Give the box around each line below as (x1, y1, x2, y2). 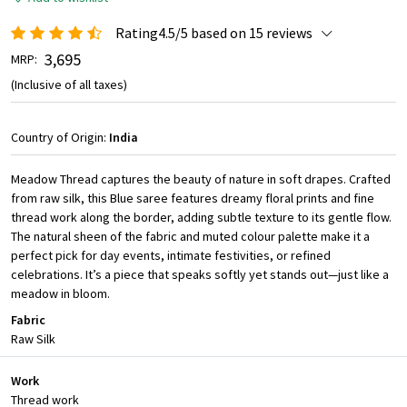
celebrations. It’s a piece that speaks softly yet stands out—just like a (11, 266, 389, 283)
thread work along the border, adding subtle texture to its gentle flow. (11, 209, 392, 226)
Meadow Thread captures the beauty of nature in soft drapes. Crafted (11, 171, 391, 188)
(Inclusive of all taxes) (11, 76, 127, 94)
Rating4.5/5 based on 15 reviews (115, 24, 313, 43)
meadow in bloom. (11, 285, 110, 303)
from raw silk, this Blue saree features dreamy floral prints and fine (11, 190, 374, 207)
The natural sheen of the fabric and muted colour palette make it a (11, 228, 370, 245)
